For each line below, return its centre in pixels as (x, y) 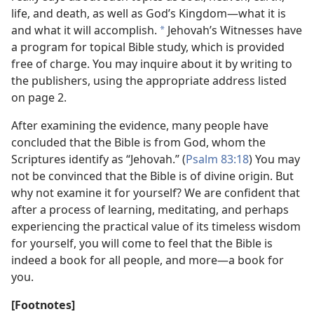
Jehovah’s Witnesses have (233, 30)
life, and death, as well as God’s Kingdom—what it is (149, 13)
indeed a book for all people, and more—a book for (148, 260)
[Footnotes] (43, 305)
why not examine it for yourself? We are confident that (156, 193)
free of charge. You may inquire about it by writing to (152, 64)
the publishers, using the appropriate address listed (149, 81)
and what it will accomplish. (84, 30)
